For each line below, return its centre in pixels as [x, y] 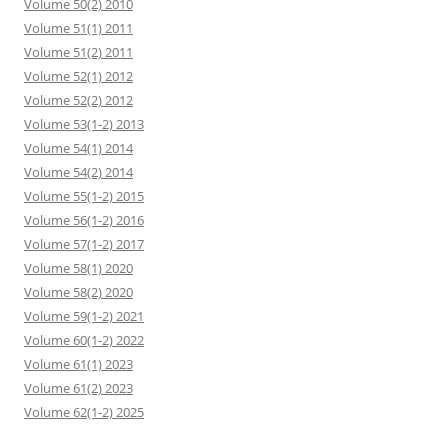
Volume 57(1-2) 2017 [84, 244]
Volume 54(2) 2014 [78, 172]
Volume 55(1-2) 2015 [84, 196]
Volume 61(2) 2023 [78, 388]
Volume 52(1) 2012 [78, 76]
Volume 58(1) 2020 [78, 268]
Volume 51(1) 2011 [78, 28]
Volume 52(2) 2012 [78, 100]
